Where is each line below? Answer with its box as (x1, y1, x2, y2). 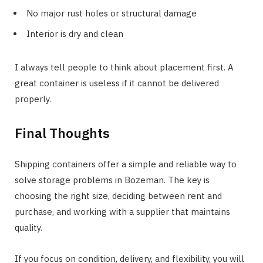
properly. (15, 93, 51, 104)
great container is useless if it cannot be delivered (15, 77, 219, 89)
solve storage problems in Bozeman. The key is (15, 174, 210, 186)
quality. (15, 222, 42, 234)
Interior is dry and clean (26, 28, 123, 39)
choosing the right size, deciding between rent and (15, 190, 222, 202)
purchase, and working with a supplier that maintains (15, 206, 230, 218)
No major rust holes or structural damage (26, 8, 197, 19)
